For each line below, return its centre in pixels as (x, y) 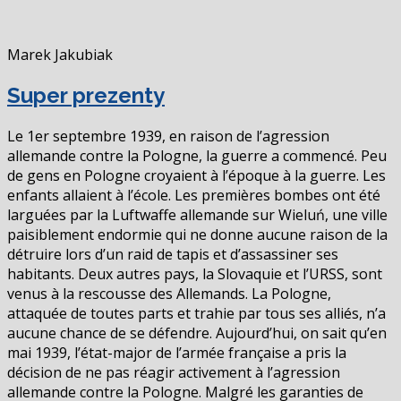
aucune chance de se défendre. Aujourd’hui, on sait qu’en (197, 333)
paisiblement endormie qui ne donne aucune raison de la (197, 234)
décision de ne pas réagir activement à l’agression (174, 372)
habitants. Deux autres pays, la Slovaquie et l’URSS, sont (195, 273)
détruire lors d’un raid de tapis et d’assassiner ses (173, 254)
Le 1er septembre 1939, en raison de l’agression (168, 136)
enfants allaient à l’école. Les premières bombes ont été (194, 195)
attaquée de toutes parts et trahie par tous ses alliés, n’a (196, 313)
